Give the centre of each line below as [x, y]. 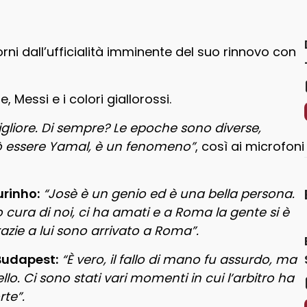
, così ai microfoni [250, 147]
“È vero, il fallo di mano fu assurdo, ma [179, 260]
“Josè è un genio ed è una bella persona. [169, 194]
